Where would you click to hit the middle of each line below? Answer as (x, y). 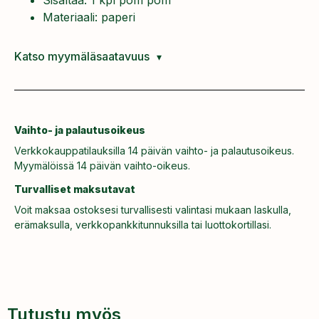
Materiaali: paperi (89, 17)
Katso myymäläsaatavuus (82, 56)
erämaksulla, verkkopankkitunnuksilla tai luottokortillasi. (143, 224)
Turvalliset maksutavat (75, 189)
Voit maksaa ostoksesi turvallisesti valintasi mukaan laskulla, (153, 209)
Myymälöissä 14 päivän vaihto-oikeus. (102, 166)
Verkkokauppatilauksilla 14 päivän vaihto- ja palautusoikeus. (154, 151)
